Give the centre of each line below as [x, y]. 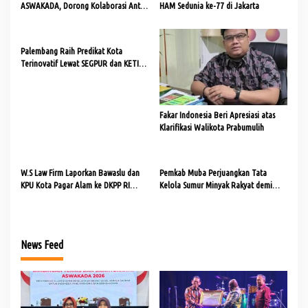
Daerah [33, 18]
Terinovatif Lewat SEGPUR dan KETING [85, 63]
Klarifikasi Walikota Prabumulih [211, 127]
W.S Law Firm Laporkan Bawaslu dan [80, 172]
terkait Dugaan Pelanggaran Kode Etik [84, 197]
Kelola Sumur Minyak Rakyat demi [216, 185]
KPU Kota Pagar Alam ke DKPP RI [75, 185]
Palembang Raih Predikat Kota [71, 51]
